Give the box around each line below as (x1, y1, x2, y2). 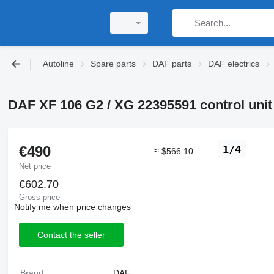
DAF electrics (208, 59, 259, 68)
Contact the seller (37, 229, 105, 240)
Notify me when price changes (13, 202, 131, 212)
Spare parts (91, 59, 136, 68)
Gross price (18, 193, 60, 202)
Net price (18, 161, 51, 171)
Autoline (43, 59, 74, 68)
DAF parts (152, 59, 191, 68)
